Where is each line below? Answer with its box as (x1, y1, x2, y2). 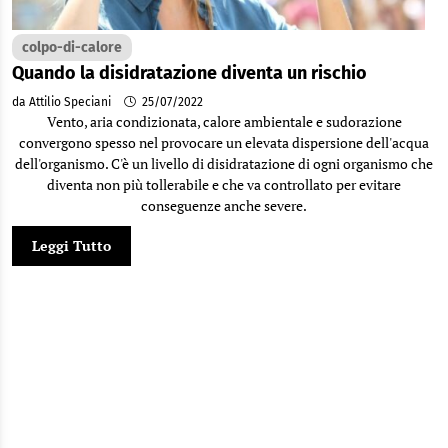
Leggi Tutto (32, 236, 111, 255)
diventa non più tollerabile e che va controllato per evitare (47, 175, 401, 194)
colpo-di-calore (22, 39, 122, 56)
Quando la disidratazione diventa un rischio (12, 62, 367, 84)
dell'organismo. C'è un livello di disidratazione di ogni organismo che (15, 154, 433, 173)
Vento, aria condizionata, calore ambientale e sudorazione (46, 112, 402, 131)
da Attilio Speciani (12, 95, 114, 109)
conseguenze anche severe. (141, 196, 307, 215)
